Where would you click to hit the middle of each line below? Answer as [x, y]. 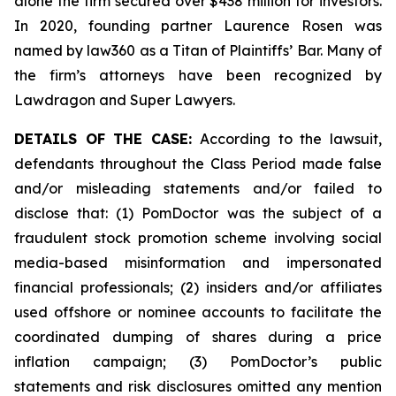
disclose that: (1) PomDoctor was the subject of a [198, 213]
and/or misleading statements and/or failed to [198, 188]
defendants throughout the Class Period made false [198, 164]
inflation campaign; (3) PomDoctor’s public [198, 362]
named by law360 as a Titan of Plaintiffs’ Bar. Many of [198, 50]
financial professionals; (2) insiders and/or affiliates [198, 287]
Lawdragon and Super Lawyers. [125, 100]
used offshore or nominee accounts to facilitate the [198, 312]
